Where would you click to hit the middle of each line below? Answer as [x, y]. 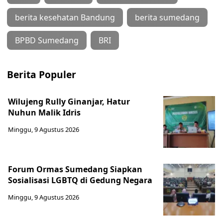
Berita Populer [42, 74]
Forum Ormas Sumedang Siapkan [75, 169]
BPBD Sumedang [47, 40]
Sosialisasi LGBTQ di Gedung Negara [80, 180]
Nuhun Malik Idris [44, 112]
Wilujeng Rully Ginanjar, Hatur [69, 102]
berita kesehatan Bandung [65, 17]
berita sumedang [167, 17]
